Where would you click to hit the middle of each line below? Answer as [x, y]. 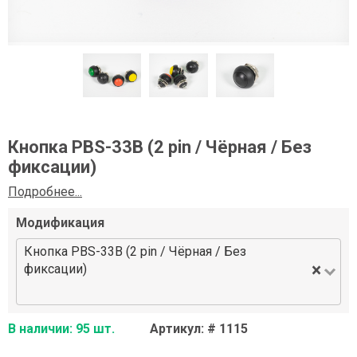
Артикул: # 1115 [199, 329]
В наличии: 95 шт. [61, 329]
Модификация [60, 223]
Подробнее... [45, 192]
